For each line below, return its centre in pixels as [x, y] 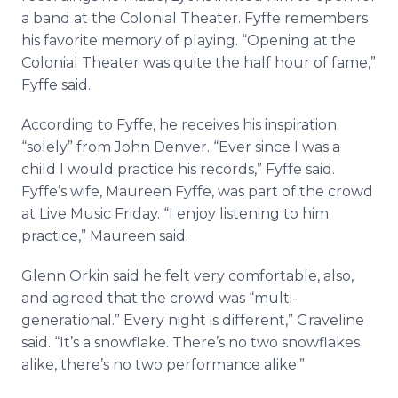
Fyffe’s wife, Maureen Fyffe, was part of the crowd [197, 191]
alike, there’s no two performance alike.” [163, 365]
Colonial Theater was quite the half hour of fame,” [199, 63]
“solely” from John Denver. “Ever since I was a [181, 147]
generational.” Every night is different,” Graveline [193, 320]
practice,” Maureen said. [105, 236]
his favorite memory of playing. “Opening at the [189, 40]
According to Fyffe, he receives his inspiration [179, 125]
